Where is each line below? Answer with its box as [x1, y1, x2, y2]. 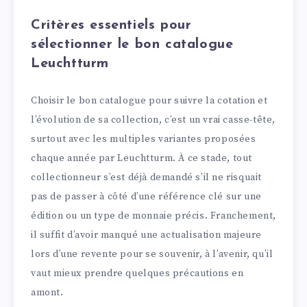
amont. [31, 286, 64, 299]
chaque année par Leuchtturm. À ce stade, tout [31, 152, 253, 165]
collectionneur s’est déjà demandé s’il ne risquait [31, 171, 262, 184]
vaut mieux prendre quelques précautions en [31, 267, 244, 280]
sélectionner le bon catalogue [31, 38, 234, 52]
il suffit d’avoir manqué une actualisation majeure [31, 229, 262, 242]
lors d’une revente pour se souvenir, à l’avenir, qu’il [31, 248, 273, 261]
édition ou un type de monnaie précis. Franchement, [31, 210, 277, 223]
